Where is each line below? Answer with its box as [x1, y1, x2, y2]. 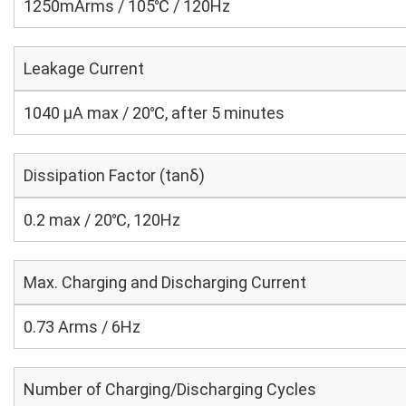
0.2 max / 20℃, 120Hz [24, 210, 180, 229]
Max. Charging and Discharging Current [24, 273, 306, 292]
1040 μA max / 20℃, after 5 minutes [24, 103, 285, 122]
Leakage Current [24, 59, 144, 78]
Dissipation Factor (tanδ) [24, 166, 205, 185]
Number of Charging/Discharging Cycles [24, 380, 316, 399]
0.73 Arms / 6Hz [24, 317, 140, 336]
